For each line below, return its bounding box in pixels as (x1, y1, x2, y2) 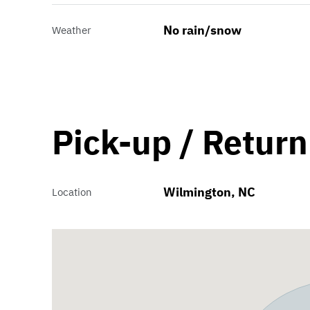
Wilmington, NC (163, 184, 255, 201)
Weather (52, 24, 92, 37)
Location (52, 185, 93, 199)
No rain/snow (163, 22, 241, 39)
